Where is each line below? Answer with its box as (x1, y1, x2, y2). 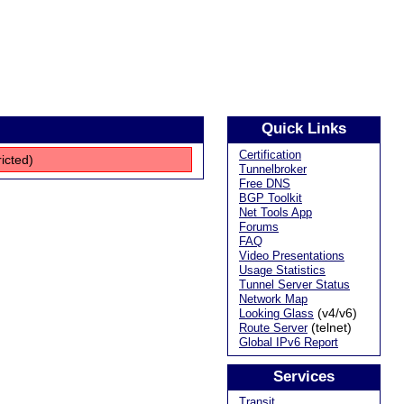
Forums (239, 219, 279, 234)
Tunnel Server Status (239, 277, 350, 291)
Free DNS (239, 176, 290, 190)
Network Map (239, 291, 308, 306)
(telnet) (308, 319, 352, 335)
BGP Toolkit (239, 190, 302, 205)
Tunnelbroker (239, 161, 307, 176)
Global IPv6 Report (239, 335, 338, 349)
